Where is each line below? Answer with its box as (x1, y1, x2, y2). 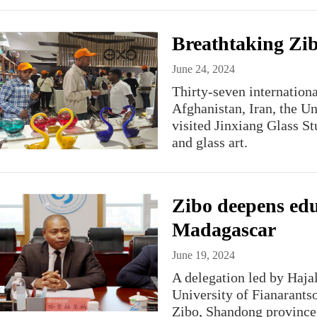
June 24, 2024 (172, 63, 235, 75)
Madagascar (172, 219, 276, 241)
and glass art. (172, 134, 248, 150)
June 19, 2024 (172, 249, 235, 261)
